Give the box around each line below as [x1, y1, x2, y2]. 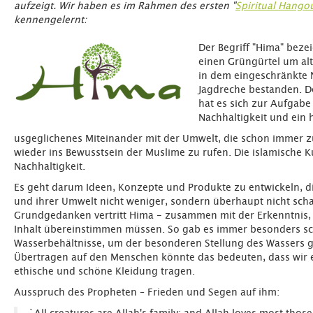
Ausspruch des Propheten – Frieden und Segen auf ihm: [14, 288, 279, 298]
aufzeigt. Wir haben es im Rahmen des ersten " [14, 1, 235, 11]
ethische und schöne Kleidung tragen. [14, 267, 195, 277]
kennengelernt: [14, 15, 87, 25]
